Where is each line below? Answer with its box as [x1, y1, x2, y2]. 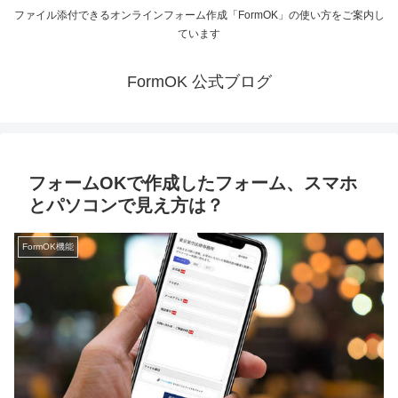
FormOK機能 [22, 242, 74, 252]
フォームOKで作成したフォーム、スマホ [28, 173, 357, 194]
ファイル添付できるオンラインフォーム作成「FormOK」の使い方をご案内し [13, 9, 385, 22]
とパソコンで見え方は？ [28, 195, 224, 216]
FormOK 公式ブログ [126, 73, 272, 92]
